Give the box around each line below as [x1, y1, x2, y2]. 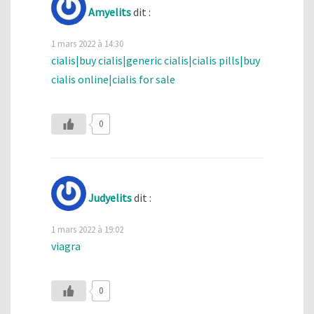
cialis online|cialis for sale [51, 71, 175, 86]
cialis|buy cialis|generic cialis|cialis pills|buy [51, 53, 260, 67]
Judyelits [88, 190, 132, 205]
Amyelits [88, 4, 131, 19]
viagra [51, 238, 81, 253]
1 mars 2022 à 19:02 [51, 223, 123, 235]
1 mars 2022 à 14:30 [51, 37, 123, 49]
